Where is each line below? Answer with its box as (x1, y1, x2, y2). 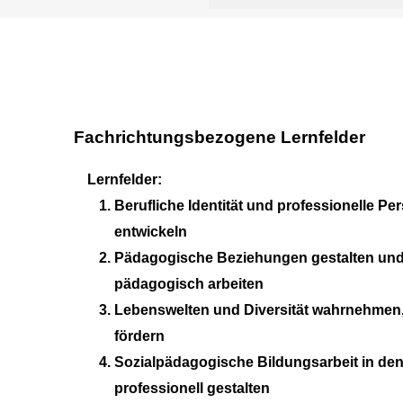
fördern (114, 327, 166, 344)
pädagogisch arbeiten (114, 275, 264, 291)
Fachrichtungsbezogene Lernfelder (74, 127, 365, 147)
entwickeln (114, 223, 188, 239)
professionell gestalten (114, 380, 271, 396)
